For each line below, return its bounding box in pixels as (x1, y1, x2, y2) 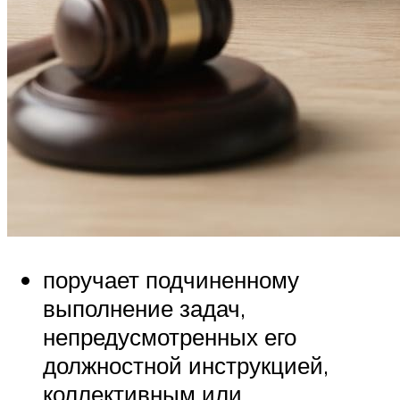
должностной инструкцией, (43, 350, 329, 379)
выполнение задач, (43, 293, 246, 322)
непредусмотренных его (43, 321, 296, 351)
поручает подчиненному (43, 264, 299, 294)
